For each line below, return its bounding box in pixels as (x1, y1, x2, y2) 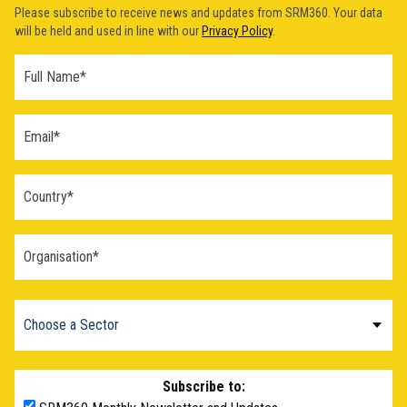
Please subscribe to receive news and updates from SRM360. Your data (15, 5, 382, 20)
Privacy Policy (202, 23, 273, 38)
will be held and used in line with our (15, 23, 202, 38)
